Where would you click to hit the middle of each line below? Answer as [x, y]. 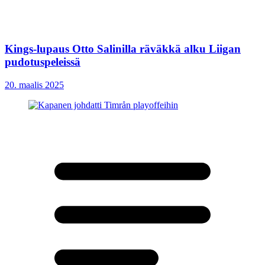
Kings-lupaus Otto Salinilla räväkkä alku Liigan [123, 49]
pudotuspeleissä [43, 62]
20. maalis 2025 [34, 85]
